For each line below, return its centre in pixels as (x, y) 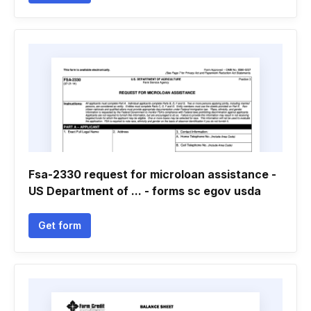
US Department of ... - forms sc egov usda (145, 191)
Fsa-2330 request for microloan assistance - (152, 174)
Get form (60, 225)
